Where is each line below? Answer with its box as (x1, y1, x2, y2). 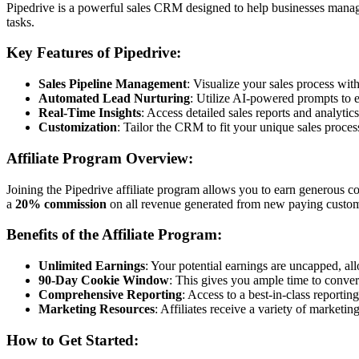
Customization (38, 120, 117, 135)
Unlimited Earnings (38, 258, 145, 272)
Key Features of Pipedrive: (6, 44, 181, 62)
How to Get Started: (6, 331, 139, 349)
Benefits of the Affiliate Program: (6, 226, 222, 244)
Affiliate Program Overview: (6, 149, 193, 167)
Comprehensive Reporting (38, 287, 182, 301)
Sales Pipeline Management (38, 77, 187, 91)
